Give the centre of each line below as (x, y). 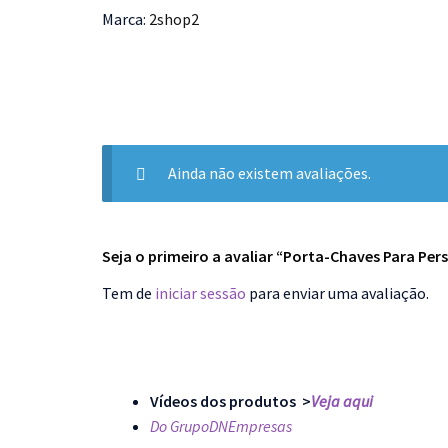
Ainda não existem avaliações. (269, 173)
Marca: (125, 19)
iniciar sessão (200, 293)
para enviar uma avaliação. (337, 293)
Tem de (128, 293)
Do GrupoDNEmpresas (221, 425)
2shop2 (174, 19)
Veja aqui (342, 400)
